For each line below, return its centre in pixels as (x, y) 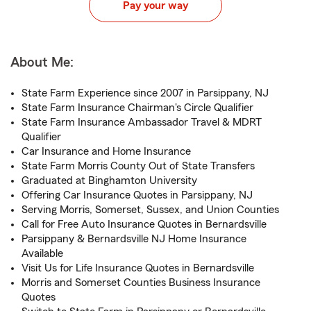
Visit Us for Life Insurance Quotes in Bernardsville (138, 268)
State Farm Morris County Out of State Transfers (138, 166)
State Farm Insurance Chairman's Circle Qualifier (137, 108)
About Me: (42, 62)
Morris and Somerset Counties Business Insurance (141, 283)
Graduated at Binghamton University (109, 180)
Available (42, 253)
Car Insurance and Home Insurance (106, 151)
